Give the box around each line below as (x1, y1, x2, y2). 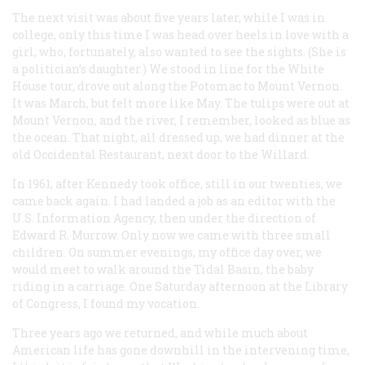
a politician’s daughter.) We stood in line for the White (12, 60, 324, 77)
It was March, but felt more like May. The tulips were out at (12, 95, 350, 111)
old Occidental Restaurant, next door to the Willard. (12, 146, 310, 162)
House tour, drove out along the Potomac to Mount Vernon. (12, 77, 342, 94)
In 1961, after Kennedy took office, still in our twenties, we (12, 175, 342, 191)
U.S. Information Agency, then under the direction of (12, 209, 316, 226)
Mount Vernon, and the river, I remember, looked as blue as (12, 112, 350, 128)
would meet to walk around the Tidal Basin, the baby (12, 261, 314, 277)
